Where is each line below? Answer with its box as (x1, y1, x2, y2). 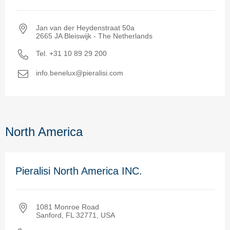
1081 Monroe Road (36, 202, 99, 211)
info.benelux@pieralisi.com (36, 68, 123, 77)
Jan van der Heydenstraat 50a (36, 23, 135, 32)
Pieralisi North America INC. (15, 165, 142, 177)
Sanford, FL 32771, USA (36, 210, 115, 219)
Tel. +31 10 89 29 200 (36, 49, 107, 57)
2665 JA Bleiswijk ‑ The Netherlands (36, 31, 152, 40)
